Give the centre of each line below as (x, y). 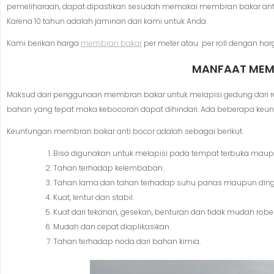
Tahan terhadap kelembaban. (109, 168)
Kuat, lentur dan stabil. (94, 198)
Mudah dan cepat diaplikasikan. (112, 227)
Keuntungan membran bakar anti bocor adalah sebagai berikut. (125, 131)
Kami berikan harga (44, 43)
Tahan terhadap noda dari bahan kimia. (127, 242)
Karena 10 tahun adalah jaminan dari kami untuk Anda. (107, 21)
